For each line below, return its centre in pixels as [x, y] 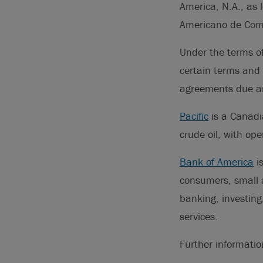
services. [199, 216]
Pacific [194, 116]
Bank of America [217, 162]
